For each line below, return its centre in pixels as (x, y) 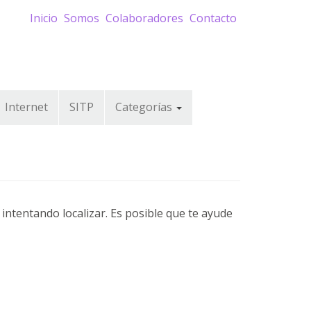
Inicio (44, 18)
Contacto (213, 18)
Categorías (145, 107)
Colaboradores (144, 18)
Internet (26, 107)
